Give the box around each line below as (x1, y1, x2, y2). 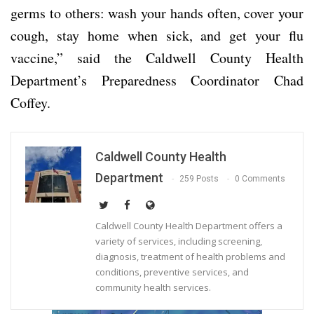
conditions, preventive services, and (95, 265, 249, 278)
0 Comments (235, 174, 285, 184)
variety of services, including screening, (95, 234, 262, 247)
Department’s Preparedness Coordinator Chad (11, 70, 303, 90)
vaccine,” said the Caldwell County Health (11, 48, 303, 67)
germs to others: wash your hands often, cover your (11, 3, 303, 22)
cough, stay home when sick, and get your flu (11, 25, 303, 45)
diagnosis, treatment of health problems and (95, 250, 285, 263)
